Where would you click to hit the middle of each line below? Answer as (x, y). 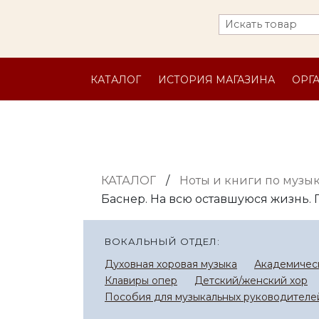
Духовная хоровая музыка (171, 264)
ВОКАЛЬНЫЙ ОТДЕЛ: (162, 241)
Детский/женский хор (251, 281)
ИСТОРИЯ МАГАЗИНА (216, 80)
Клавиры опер (141, 281)
